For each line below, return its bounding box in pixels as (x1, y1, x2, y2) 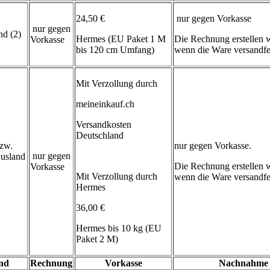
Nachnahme (219, 257, 268, 268)
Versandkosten (76, 119, 131, 130)
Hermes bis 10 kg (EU (76, 222, 162, 233)
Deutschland (76, 130, 124, 140)
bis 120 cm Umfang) (76, 44, 154, 55)
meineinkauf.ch (76, 98, 134, 109)
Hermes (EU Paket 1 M (76, 33, 166, 44)
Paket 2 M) (76, 233, 118, 244)
